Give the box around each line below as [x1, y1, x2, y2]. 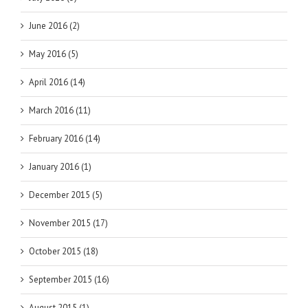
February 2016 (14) [29, 133, 100, 145]
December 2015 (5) [29, 189, 102, 201]
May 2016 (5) [29, 48, 78, 60]
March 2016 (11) [29, 104, 91, 117]
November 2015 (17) [29, 217, 108, 230]
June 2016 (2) [29, 20, 80, 32]
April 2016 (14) [29, 76, 85, 89]
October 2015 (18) [29, 245, 98, 258]
